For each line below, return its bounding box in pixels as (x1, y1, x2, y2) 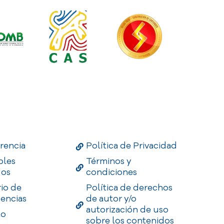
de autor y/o (85, 192, 136, 204)
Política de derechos (85, 181, 172, 193)
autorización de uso (85, 203, 168, 215)
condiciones (85, 166, 137, 178)
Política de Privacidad (85, 139, 177, 151)
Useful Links (75, 101, 149, 118)
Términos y (85, 155, 131, 167)
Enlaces (79, 124, 112, 136)
